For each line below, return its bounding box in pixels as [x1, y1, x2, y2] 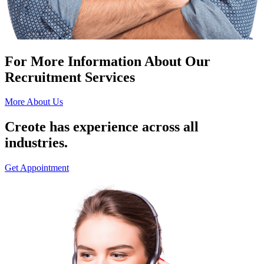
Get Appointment [5, 163, 69, 173]
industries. [5, 135, 68, 151]
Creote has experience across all [5, 119, 199, 135]
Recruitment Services [5, 69, 135, 85]
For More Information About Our [5, 53, 210, 69]
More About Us [5, 97, 63, 107]
